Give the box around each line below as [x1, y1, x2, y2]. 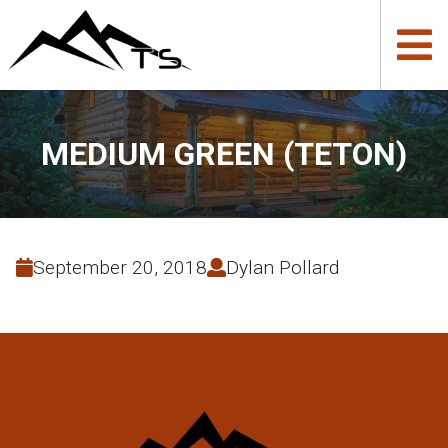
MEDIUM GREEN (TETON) [41, 135, 407, 173]
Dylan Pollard [226, 256, 339, 279]
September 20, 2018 [33, 256, 207, 279]
